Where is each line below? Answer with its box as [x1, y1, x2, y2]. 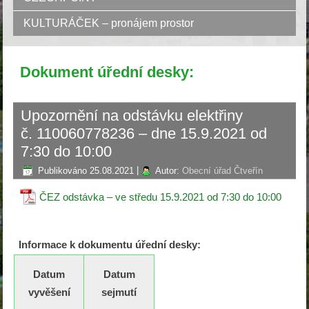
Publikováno [38, 165, 88, 176]
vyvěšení [28, 286, 70, 299]
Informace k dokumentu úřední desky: [19, 239, 201, 251]
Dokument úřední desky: [20, 63, 195, 81]
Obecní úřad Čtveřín [182, 165, 263, 176]
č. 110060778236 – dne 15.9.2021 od [21, 125, 268, 143]
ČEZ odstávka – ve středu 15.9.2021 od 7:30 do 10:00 [39, 191, 282, 203]
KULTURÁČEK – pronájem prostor [23, 17, 195, 30]
